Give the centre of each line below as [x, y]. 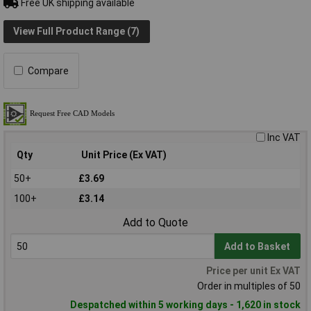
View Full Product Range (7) [77, 32]
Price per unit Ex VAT [253, 270]
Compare [48, 70]
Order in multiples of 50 [249, 286]
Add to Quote [155, 222]
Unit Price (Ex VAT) [124, 154]
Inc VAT [284, 137]
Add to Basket [258, 246]
